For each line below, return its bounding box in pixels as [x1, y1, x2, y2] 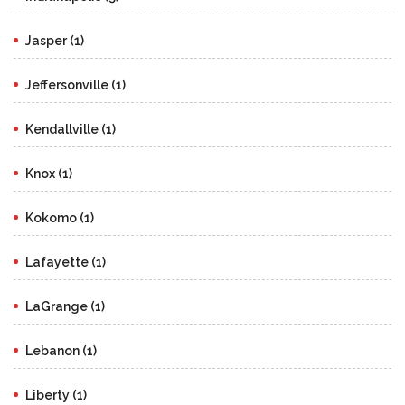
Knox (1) [25, 165, 72, 181]
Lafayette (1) [25, 254, 106, 269]
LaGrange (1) [25, 298, 105, 314]
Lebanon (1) [25, 343, 97, 358]
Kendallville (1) [25, 121, 116, 137]
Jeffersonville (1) [25, 77, 126, 92]
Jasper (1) [25, 33, 84, 48]
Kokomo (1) [25, 210, 94, 225]
